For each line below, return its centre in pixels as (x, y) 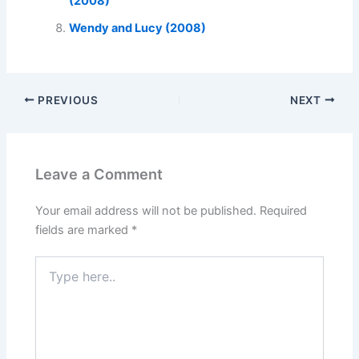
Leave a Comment (99, 174)
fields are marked (84, 230)
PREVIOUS (67, 100)
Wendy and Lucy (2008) (138, 28)
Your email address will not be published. (146, 210)
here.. (50, 280)
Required (284, 210)
